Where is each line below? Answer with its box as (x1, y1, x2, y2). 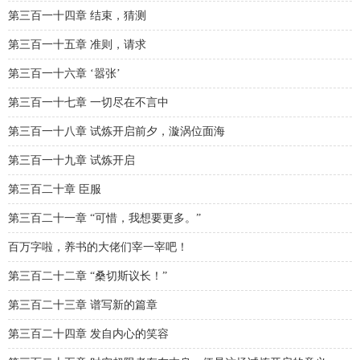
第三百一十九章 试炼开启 (8, 154, 135, 166)
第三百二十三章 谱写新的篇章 (8, 299, 157, 311)
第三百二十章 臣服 (8, 183, 101, 195)
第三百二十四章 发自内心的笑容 (8, 328, 169, 340)
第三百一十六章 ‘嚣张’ (8, 67, 121, 80)
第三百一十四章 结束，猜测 (8, 10, 146, 22)
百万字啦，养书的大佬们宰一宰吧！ (8, 241, 188, 253)
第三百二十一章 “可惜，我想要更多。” (8, 212, 201, 224)
